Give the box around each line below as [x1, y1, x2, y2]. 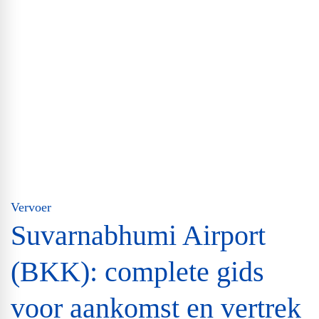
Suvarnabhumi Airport [11, 219, 266, 252]
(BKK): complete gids [11, 256, 264, 288]
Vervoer [11, 200, 51, 215]
